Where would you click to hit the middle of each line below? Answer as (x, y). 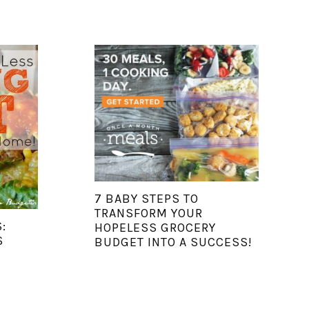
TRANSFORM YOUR (148, 213)
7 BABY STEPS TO (146, 198)
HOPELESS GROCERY (155, 227)
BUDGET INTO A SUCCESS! (173, 242)
